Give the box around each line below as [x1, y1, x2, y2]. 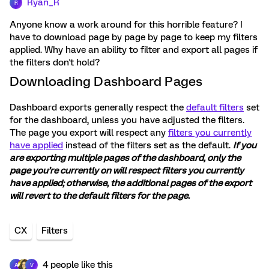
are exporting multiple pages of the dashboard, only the [10, 153, 241, 163]
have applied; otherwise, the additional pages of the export [10, 178, 252, 189]
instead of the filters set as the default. [63, 140, 233, 151]
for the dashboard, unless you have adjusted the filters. [10, 115, 244, 125]
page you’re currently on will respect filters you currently [10, 165, 244, 176]
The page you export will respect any [10, 127, 168, 138]
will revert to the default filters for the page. [10, 190, 190, 201]
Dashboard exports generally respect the [10, 102, 186, 113]
